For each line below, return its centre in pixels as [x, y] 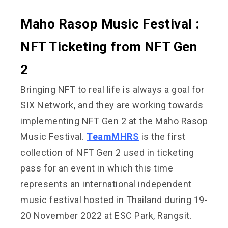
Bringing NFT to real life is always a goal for [112, 89]
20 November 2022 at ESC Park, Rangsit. [106, 215]
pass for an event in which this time [97, 168]
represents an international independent [106, 184]
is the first [162, 136]
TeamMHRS [113, 136]
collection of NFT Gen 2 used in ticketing [107, 152]
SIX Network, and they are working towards [112, 105]
